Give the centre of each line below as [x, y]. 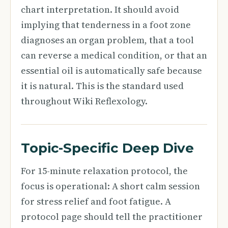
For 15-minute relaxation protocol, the [104, 171]
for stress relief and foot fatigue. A [96, 201]
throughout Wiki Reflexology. [84, 101]
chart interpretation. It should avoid [100, 9]
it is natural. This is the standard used [102, 86]
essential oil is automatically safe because [111, 70]
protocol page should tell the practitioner [112, 217]
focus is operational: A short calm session [110, 186]
